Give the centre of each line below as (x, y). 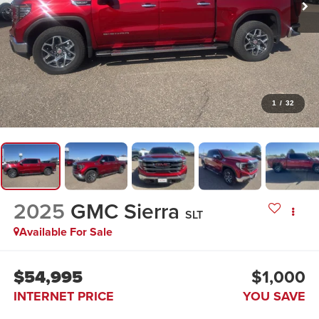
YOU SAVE (274, 296)
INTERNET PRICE (63, 296)
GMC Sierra (125, 211)
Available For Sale (66, 232)
